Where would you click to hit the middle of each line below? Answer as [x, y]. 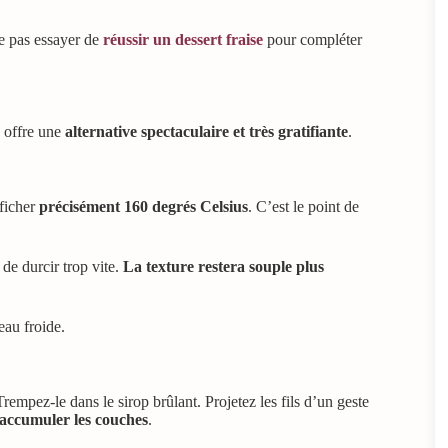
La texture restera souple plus [223, 267]
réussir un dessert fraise [183, 39]
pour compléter [312, 39]
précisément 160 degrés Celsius [143, 207]
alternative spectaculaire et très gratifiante [206, 132]
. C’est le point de [303, 207]
